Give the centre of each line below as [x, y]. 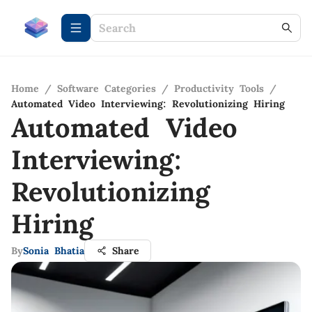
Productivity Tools [219, 88]
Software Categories [107, 88]
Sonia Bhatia [54, 251]
